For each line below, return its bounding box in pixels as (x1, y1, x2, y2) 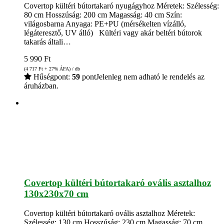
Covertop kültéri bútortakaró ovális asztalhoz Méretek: (24, 208, 195, 217)
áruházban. (24, 81, 58, 90)
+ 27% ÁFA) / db (43, 65, 80, 71)
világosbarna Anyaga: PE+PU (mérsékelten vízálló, (24, 19, 186, 28)
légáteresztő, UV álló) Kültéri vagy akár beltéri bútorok (24, 28, 202, 37)
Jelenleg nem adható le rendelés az (96, 72, 204, 81)
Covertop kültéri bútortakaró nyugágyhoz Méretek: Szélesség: (24, 1, 219, 10)
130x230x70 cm (24, 188, 88, 199)
